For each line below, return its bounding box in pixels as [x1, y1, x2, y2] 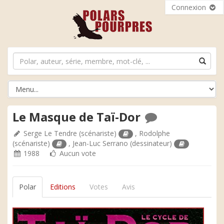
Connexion [171, 2, 208, 12]
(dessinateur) [128, 138, 174, 148]
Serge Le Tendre [23, 128, 77, 138]
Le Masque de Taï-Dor [12, 108, 143, 125]
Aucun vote [57, 148, 96, 158]
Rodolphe [139, 128, 170, 138]
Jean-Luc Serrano [72, 138, 128, 148]
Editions [50, 182, 75, 191]
